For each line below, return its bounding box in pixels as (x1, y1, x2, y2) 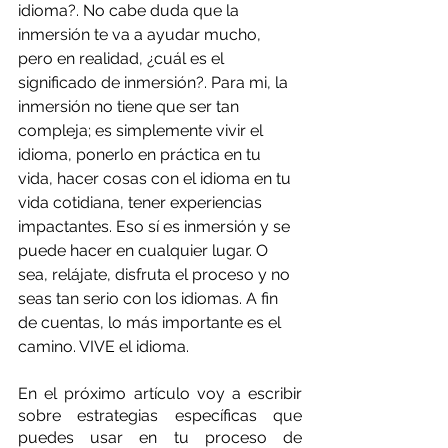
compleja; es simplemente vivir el (18, 120, 267, 140)
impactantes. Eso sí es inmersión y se (18, 216, 294, 236)
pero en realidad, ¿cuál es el (18, 48, 228, 68)
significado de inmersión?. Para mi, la (18, 72, 292, 92)
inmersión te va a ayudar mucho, (18, 24, 265, 44)
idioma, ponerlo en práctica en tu (18, 144, 265, 164)
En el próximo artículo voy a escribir (18, 383, 302, 403)
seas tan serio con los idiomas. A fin (18, 288, 282, 308)
